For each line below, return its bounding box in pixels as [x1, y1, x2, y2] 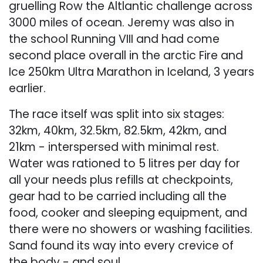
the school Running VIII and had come [9, 31, 220, 48]
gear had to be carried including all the [9, 188, 227, 205]
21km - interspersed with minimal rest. [9, 139, 219, 156]
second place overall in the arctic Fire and [9, 48, 243, 64]
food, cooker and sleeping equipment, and [9, 205, 247, 221]
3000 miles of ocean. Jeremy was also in [9, 15, 234, 31]
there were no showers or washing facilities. [9, 221, 252, 238]
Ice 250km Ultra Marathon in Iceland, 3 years [9, 64, 254, 80]
